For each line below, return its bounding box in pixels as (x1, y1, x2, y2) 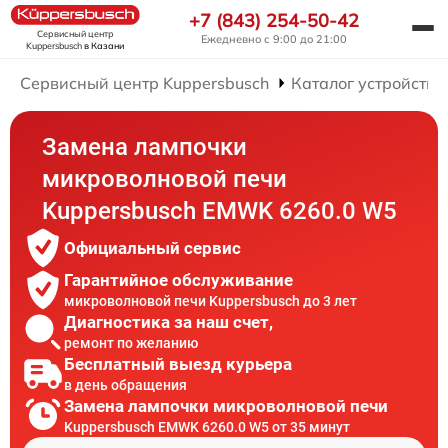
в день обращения (64, 376, 187, 393)
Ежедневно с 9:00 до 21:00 (201, 32, 347, 47)
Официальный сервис (64, 238, 241, 259)
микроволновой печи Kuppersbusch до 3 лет (64, 292, 357, 309)
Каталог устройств (291, 73, 436, 94)
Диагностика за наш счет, (64, 311, 273, 332)
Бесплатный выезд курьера (64, 353, 292, 374)
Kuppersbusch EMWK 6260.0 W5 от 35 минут (64, 418, 350, 435)
